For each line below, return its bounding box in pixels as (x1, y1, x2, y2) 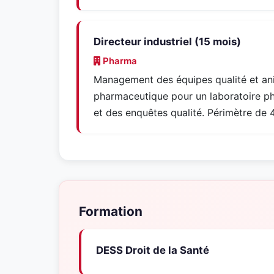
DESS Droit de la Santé (96, 244, 209, 256)
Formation (79, 204, 143, 219)
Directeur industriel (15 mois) (94, 35, 241, 48)
